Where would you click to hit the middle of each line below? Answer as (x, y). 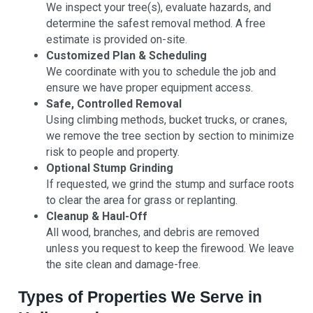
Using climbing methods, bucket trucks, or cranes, (167, 120)
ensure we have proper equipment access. (150, 88)
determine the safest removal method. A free (156, 24)
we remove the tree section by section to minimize (170, 136)
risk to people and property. (113, 152)
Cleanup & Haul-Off (97, 217)
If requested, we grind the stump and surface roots (170, 184)
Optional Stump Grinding (110, 168)
